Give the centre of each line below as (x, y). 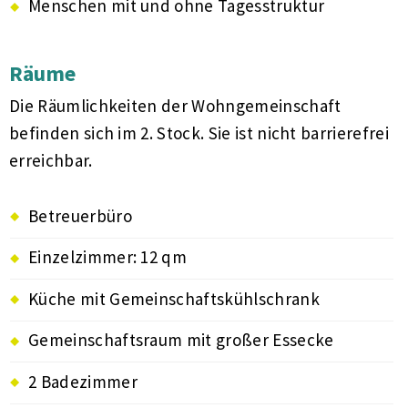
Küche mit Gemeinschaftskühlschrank (174, 298)
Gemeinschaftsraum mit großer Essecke (181, 340)
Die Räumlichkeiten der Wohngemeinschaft (175, 106)
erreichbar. (51, 161)
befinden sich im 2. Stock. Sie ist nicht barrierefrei (199, 133)
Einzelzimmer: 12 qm (108, 257)
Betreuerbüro (80, 215)
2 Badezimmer (83, 381)
